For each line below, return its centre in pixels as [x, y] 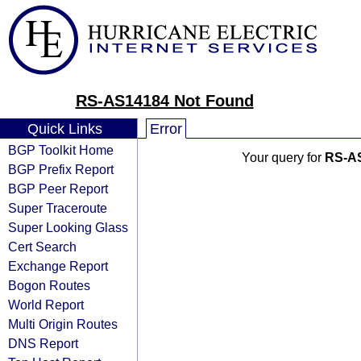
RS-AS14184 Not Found [164, 101]
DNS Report [43, 343]
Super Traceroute [58, 208]
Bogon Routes [49, 285]
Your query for [283, 158]
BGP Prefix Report [61, 169]
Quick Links [64, 129]
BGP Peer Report [58, 189]
